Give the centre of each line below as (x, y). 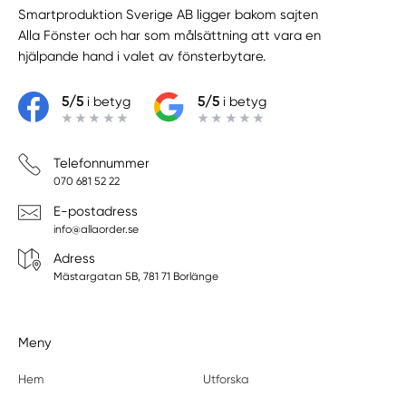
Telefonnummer (101, 164)
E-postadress (95, 211)
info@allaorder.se (96, 229)
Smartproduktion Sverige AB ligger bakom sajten (169, 14)
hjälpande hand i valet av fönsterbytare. (142, 56)
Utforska (226, 380)
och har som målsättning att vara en (206, 35)
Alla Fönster (55, 35)
